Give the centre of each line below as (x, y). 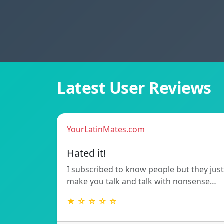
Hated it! (86, 153)
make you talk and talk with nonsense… (142, 182)
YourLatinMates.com (106, 130)
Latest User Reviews (134, 88)
